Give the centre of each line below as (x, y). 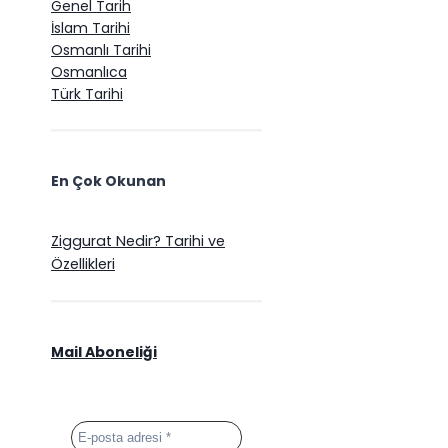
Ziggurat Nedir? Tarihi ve (138, 240)
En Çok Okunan (108, 180)
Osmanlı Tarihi (101, 49)
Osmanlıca (89, 71)
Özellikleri (83, 263)
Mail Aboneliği (104, 351)
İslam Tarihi (90, 27)
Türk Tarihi (87, 93)
